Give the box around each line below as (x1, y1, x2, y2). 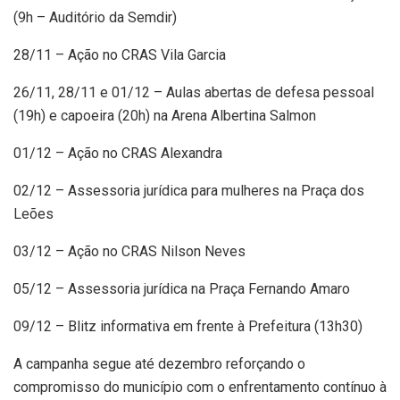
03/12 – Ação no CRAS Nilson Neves (13, 242, 246, 260)
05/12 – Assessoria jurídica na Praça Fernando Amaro (13, 279, 350, 297)
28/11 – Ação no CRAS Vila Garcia (13, 46, 226, 63)
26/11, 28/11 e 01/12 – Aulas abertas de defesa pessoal (13, 83, 374, 101)
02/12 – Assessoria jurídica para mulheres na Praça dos (13, 181, 364, 199)
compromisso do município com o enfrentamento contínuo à (13, 378, 387, 396)
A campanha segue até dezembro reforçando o (13, 354, 305, 372)
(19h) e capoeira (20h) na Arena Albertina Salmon (13, 106, 316, 124)
